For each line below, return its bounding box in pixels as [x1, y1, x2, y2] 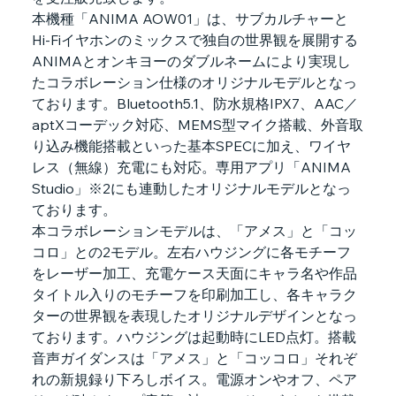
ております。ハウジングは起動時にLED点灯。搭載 [31, 328, 356, 346]
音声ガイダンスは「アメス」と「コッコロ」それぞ [31, 349, 357, 368]
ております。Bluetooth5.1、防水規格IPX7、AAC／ [31, 95, 358, 113]
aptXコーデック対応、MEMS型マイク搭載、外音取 [31, 116, 363, 134]
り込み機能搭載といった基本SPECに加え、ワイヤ [31, 137, 351, 156]
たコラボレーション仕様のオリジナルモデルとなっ [31, 73, 357, 92]
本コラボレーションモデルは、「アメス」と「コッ [31, 222, 357, 240]
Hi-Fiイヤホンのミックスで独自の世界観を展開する [31, 31, 358, 49]
